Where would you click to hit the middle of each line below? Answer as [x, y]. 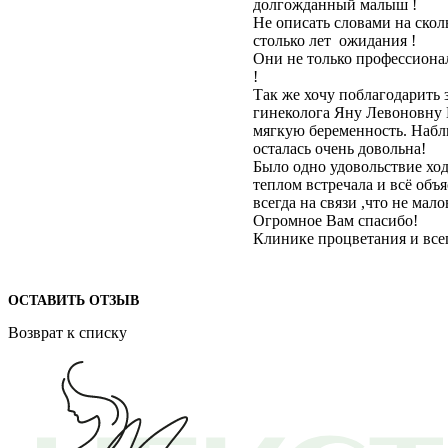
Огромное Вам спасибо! [335, 220]
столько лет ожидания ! [334, 40]
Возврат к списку [67, 332]
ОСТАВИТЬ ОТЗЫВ [73, 300]
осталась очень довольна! [339, 148]
